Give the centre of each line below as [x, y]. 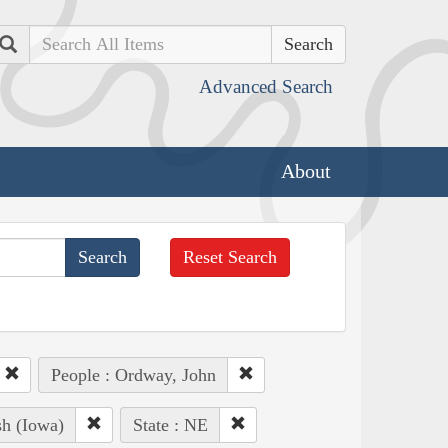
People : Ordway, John [133, 374]
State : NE [170, 424]
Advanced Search [266, 86]
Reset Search [230, 256]
